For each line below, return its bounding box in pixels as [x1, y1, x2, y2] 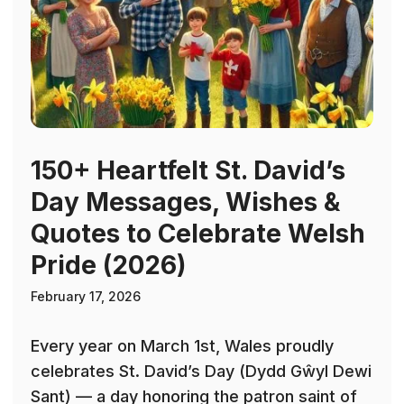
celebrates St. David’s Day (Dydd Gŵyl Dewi [31, 362, 372, 381]
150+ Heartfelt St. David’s [31, 155, 345, 187]
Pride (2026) [31, 250, 186, 281]
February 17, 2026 [31, 289, 141, 305]
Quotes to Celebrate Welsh [31, 218, 365, 250]
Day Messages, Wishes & [31, 187, 340, 218]
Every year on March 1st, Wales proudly [31, 336, 334, 356]
